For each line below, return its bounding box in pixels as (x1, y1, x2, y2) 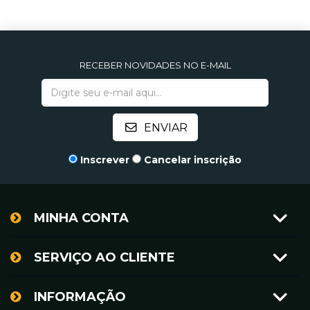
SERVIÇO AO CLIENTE (34, 250, 175, 266)
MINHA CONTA (34, 210, 129, 226)
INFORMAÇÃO (34, 289, 126, 305)
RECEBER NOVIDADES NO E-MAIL (79, 60, 231, 71)
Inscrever (80, 154, 129, 167)
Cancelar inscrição (144, 154, 241, 167)
